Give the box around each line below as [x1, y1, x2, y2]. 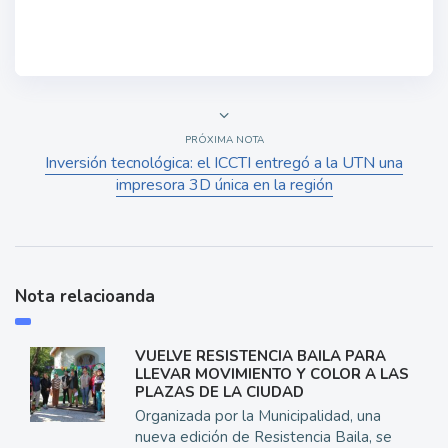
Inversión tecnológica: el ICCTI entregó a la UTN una [45, 152, 403, 175]
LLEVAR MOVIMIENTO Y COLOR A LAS [134, 364, 409, 385]
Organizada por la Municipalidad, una [134, 406, 381, 427]
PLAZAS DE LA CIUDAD [134, 382, 304, 403]
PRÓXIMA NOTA [184, 133, 264, 148]
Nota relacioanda [15, 285, 155, 309]
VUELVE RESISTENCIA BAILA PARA [134, 346, 386, 367]
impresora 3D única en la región [115, 174, 333, 197]
